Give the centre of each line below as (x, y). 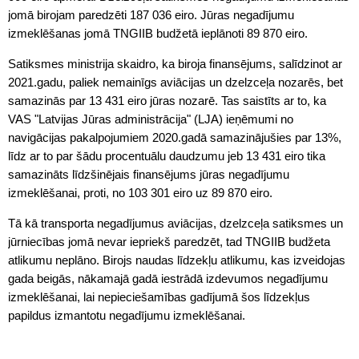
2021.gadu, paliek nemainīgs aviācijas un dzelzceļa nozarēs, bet (175, 82)
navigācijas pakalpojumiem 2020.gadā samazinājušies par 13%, (175, 137)
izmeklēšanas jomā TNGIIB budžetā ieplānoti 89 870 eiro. (158, 33)
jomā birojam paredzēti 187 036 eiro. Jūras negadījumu (151, 15)
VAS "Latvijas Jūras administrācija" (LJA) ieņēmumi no (151, 119)
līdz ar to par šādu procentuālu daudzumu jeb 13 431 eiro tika (167, 156)
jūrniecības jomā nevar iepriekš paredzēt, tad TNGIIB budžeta (169, 242)
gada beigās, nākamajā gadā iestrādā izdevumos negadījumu (168, 278)
